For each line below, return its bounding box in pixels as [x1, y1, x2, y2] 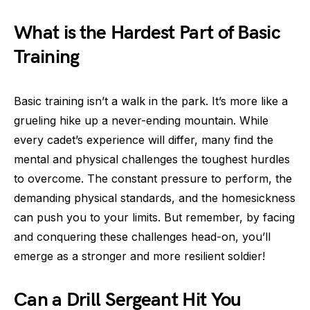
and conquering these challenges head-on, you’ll [14, 230, 271, 244]
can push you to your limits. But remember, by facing [14, 210, 295, 224]
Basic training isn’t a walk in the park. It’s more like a [14, 94, 288, 108]
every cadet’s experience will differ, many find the [14, 133, 273, 147]
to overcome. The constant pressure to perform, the [14, 172, 292, 185]
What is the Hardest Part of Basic [14, 21, 280, 44]
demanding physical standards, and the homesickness [14, 191, 295, 205]
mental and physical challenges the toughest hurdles [14, 152, 290, 166]
